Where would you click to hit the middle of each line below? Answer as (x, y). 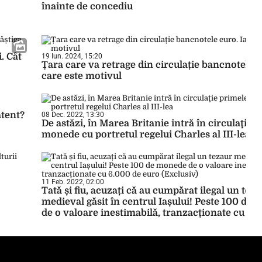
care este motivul (82, 76)
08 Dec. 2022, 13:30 (73, 115)
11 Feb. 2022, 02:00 (73, 182)
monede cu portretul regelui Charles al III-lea (146, 135)
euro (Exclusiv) (76, 224)
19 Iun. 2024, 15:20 (72, 56)
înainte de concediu (87, 6)
